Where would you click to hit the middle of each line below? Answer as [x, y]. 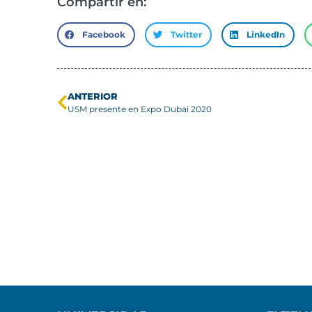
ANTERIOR [93, 96]
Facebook [104, 34]
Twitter [186, 34]
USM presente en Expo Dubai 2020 [140, 109]
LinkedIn [266, 34]
